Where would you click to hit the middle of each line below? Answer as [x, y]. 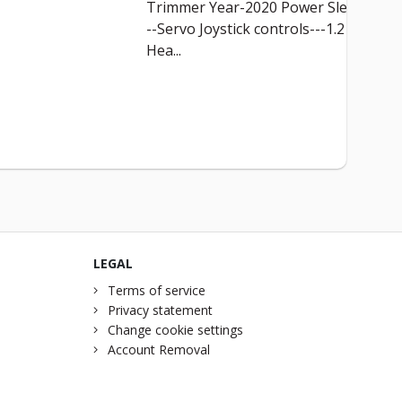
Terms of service [156, 291]
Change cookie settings [175, 330]
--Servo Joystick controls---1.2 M [252, 29]
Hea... [162, 51]
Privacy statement [160, 310]
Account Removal [158, 350]
